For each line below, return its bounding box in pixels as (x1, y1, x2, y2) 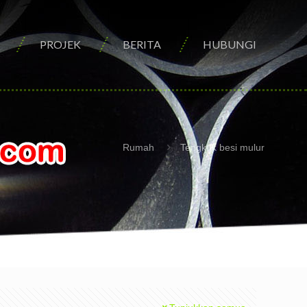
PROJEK (40, 38, 81, 51)
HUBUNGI (203, 38, 256, 51)
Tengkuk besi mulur (180, 142, 265, 153)
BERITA (123, 38, 161, 51)
